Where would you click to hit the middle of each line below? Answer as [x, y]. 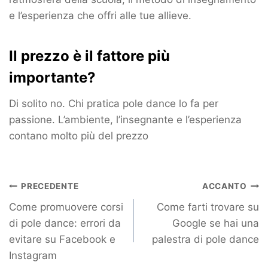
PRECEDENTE [50, 186]
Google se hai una [216, 223]
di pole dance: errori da [65, 223]
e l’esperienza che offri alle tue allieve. [100, 16]
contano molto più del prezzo [79, 136]
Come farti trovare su [208, 207]
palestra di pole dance [205, 239]
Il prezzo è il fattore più [89, 56]
